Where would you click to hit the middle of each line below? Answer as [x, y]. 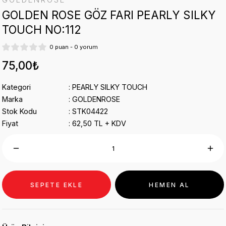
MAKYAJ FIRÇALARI [147, 8]
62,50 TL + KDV [99, 123]
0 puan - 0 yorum [74, 47]
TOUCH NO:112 [42, 30]
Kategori [16, 87]
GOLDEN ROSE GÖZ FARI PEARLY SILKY [109, 15]
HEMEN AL [169, 185]
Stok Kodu [19, 111]
